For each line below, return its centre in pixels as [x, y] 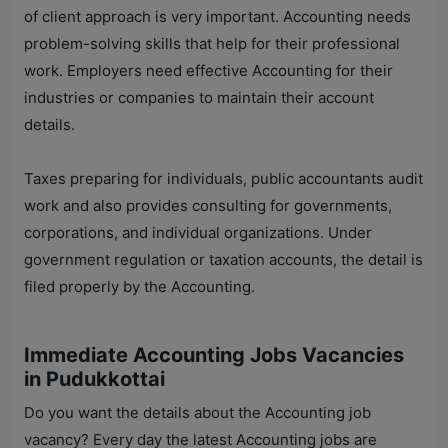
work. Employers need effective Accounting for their [208, 71]
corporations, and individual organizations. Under [198, 233]
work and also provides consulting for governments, [208, 206]
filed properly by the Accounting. [139, 287]
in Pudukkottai [94, 379]
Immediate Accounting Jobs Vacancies [214, 355]
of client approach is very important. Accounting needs [217, 17]
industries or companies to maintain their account [199, 98]
